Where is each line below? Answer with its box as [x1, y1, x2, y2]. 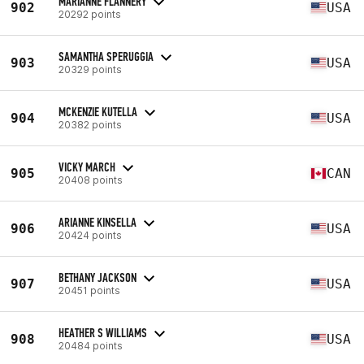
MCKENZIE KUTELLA [58, 103, 137, 119]
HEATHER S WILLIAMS [58, 324, 147, 340]
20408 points [58, 173, 123, 186]
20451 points [58, 284, 120, 297]
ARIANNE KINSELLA [58, 214, 136, 230]
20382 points [58, 118, 122, 131]
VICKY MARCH [58, 158, 115, 175]
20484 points [58, 339, 123, 352]
